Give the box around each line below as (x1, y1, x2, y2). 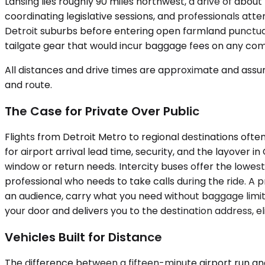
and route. (5, 78, 52, 92)
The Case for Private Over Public (5, 102, 199, 119)
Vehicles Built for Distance (5, 228, 162, 245)
